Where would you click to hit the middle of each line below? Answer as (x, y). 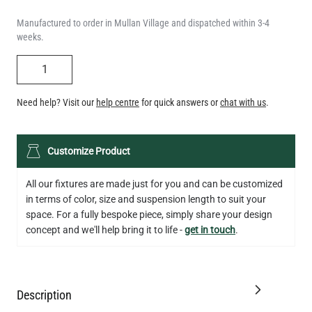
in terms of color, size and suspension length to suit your (146, 199)
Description (44, 295)
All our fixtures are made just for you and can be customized (154, 184)
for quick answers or (180, 102)
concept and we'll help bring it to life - (105, 229)
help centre (118, 102)
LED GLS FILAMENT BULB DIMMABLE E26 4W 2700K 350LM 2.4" (155, 142)
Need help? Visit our (56, 102)
